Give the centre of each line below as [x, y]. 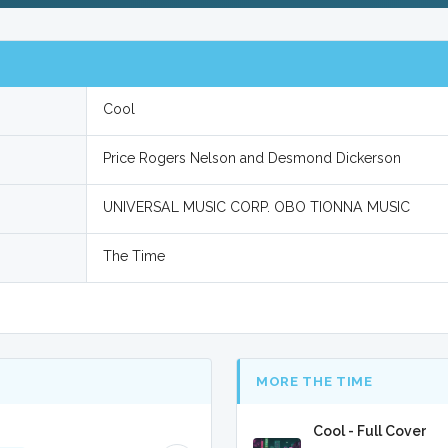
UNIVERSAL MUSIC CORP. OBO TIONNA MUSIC [257, 206]
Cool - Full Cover [370, 431]
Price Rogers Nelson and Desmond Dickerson [252, 157]
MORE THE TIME [314, 381]
